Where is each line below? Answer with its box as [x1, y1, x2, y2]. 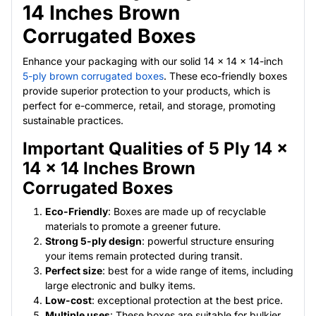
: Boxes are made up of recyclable [108, 205, 266, 217]
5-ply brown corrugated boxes [23, 69, 164, 82]
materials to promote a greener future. [45, 219, 221, 232]
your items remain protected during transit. [45, 249, 243, 262]
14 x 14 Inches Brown [23, 157, 195, 178]
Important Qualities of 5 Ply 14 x [23, 138, 288, 159]
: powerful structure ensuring [142, 234, 274, 247]
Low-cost [45, 293, 92, 306]
